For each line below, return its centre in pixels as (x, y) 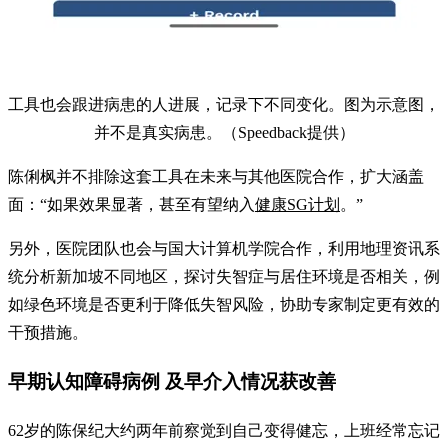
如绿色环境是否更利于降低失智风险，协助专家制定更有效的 (224, 304)
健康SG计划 (297, 204)
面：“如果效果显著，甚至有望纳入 (131, 204)
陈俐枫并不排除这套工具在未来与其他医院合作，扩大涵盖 (216, 176)
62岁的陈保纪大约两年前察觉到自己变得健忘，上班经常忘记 (224, 431)
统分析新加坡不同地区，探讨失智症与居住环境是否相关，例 (224, 276)
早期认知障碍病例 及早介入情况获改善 (172, 382)
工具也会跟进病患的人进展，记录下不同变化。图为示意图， (224, 104)
